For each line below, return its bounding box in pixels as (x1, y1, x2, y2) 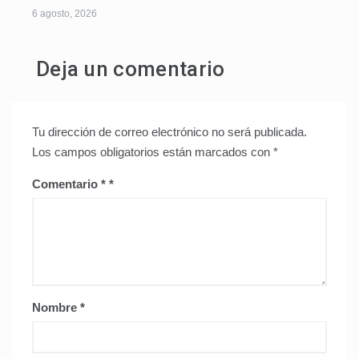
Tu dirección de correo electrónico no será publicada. (32, 124, 307, 139)
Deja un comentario (36, 56, 225, 81)
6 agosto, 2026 (32, 7, 97, 19)
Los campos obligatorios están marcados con (32, 144, 273, 159)
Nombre (32, 300, 80, 314)
